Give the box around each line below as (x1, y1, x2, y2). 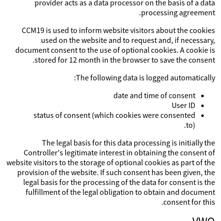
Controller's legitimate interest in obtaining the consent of (24, 147, 215, 157)
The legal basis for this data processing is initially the (42, 138, 215, 147)
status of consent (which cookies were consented (34, 110, 195, 120)
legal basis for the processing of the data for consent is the (23, 177, 215, 187)
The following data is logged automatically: (76, 73, 215, 82)
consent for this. (163, 197, 215, 207)
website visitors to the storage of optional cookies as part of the (6, 157, 215, 167)
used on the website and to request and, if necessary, (41, 35, 215, 45)
